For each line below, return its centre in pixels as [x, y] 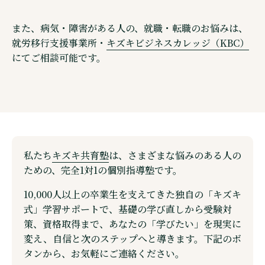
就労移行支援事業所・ [59, 43]
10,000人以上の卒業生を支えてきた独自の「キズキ [132, 194]
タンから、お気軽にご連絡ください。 [104, 253]
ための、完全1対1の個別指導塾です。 [103, 170]
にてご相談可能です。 [59, 57]
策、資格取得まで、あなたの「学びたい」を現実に [132, 224]
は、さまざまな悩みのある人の [175, 155]
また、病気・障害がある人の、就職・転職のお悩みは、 [130, 28]
